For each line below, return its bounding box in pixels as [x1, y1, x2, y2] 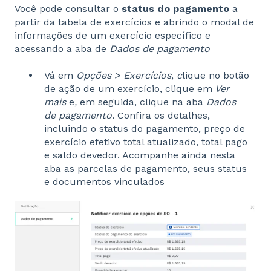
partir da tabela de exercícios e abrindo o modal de [15, 16, 254, 28]
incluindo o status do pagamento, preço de [44, 122, 245, 134]
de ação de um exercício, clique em [44, 82, 212, 94]
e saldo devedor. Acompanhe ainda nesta [44, 149, 235, 161]
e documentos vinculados [44, 175, 165, 188]
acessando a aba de [15, 42, 109, 54]
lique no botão [182, 69, 249, 81]
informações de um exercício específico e [15, 29, 211, 41]
